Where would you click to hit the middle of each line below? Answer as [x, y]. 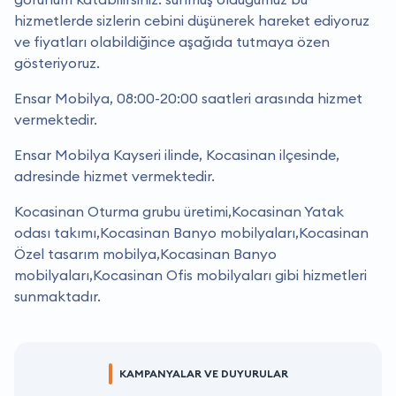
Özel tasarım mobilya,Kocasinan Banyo [145, 253]
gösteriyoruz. [57, 62]
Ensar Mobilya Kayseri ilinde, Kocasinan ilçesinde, [177, 154]
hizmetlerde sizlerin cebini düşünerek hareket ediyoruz [192, 20]
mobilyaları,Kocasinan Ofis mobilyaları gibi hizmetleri [190, 274]
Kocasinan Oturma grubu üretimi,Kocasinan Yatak [179, 211]
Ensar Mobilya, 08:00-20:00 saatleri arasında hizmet [188, 98]
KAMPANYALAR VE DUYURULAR [203, 373]
